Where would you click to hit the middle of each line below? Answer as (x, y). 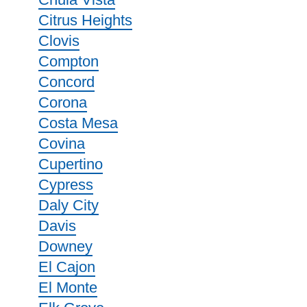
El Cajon (67, 267)
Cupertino (71, 164)
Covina (62, 144)
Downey (65, 246)
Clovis (59, 41)
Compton (69, 61)
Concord (66, 82)
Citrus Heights (85, 20)
